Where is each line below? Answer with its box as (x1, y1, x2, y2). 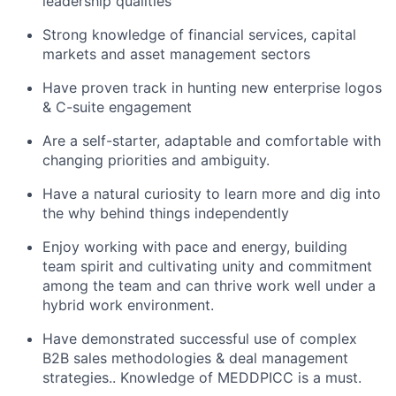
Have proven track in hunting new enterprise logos (42, 79, 382, 97)
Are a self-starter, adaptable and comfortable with (42, 132, 381, 150)
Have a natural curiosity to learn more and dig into (42, 185, 381, 203)
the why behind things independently (42, 204, 289, 223)
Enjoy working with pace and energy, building (42, 238, 347, 256)
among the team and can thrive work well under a (42, 277, 376, 295)
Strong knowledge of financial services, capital (42, 26, 356, 44)
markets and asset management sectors (42, 45, 310, 64)
